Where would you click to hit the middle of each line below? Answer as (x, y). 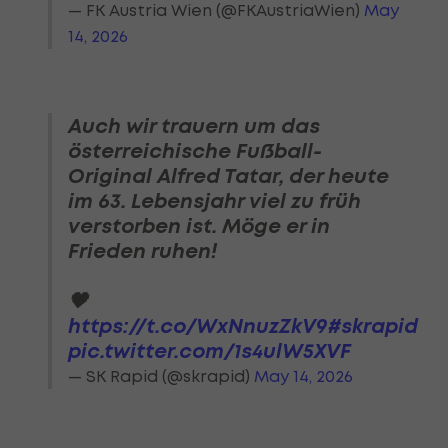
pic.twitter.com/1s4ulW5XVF (209, 351)
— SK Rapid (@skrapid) (161, 376)
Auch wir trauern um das (194, 126)
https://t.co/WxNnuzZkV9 (198, 326)
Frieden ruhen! (142, 251)
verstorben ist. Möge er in (199, 226)
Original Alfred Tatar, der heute (228, 176)
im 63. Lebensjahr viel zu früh (214, 201)
